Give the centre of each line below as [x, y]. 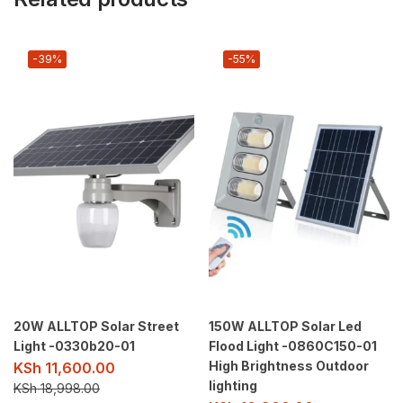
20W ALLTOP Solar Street [96, 326]
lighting [233, 385]
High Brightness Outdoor [289, 365]
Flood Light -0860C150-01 [293, 345]
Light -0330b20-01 [74, 345]
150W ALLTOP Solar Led [285, 326]
